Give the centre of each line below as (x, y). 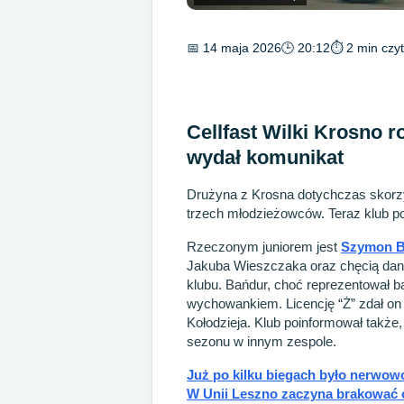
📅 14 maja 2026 (234, 48)
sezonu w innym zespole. (262, 341)
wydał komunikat (265, 157)
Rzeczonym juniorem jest (264, 246)
